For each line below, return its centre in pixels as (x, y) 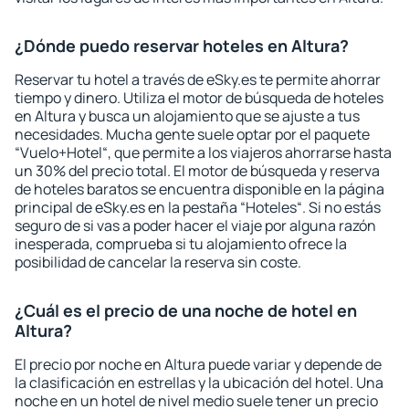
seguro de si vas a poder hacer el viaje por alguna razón (195, 225)
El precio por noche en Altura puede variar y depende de (198, 364)
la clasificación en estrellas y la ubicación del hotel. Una (199, 383)
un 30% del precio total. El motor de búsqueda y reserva (197, 171)
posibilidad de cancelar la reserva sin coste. (158, 262)
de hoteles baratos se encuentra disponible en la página (199, 189)
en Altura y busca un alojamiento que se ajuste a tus (187, 116)
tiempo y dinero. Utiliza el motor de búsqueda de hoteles (199, 98)
